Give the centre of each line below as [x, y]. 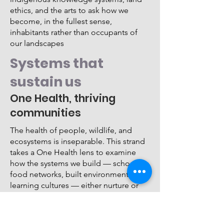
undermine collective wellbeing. [67, 196]
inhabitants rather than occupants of [74, 32]
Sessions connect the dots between [73, 207]
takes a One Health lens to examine [73, 152]
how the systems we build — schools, [76, 163]
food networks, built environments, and [80, 174]
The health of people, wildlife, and [71, 130]
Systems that [57, 63]
